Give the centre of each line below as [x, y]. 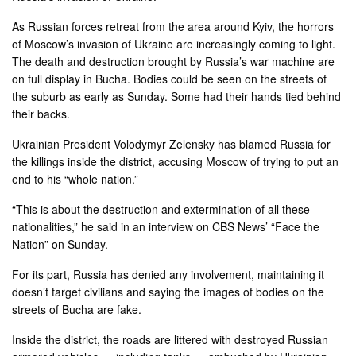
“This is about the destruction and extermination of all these [161, 209]
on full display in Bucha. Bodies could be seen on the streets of [170, 78]
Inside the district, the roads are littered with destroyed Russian [170, 339]
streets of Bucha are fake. [77, 309]
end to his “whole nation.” [75, 178]
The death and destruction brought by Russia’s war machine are [174, 61]
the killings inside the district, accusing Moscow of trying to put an [176, 161]
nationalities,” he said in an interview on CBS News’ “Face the [166, 226]
